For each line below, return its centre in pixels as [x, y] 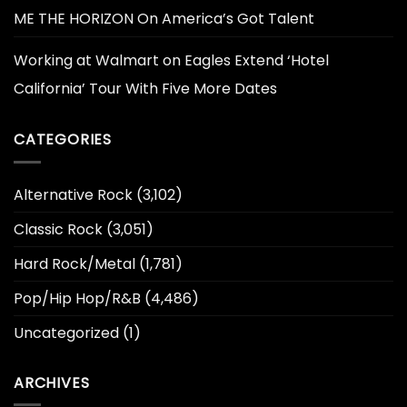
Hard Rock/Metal [74, 263]
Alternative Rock [73, 194]
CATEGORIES [63, 139]
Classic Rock [58, 229]
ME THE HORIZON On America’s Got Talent [164, 19]
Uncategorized [66, 333]
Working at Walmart [86, 60]
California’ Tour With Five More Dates [145, 89]
